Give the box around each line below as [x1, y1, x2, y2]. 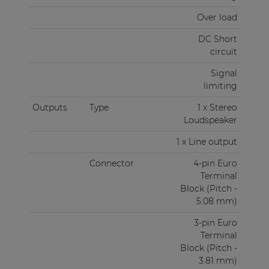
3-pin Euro [193, 217, 237, 229]
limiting [203, 80, 237, 92]
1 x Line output [176, 136, 237, 148]
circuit [210, 46, 237, 58]
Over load [196, 12, 237, 23]
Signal [210, 68, 237, 79]
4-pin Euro [193, 158, 237, 169]
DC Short [198, 34, 237, 45]
